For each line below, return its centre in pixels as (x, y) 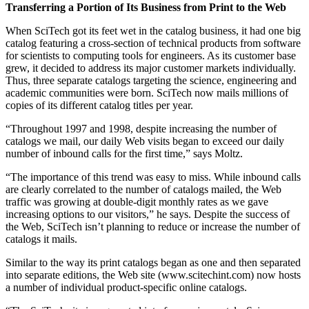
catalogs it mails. (41, 239)
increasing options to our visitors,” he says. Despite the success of (148, 215)
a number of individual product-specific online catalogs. (126, 288)
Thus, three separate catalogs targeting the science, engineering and (151, 81)
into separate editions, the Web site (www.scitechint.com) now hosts (153, 275)
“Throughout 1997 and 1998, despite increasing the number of (141, 129)
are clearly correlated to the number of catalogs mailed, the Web (143, 190)
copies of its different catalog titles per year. (99, 106)
